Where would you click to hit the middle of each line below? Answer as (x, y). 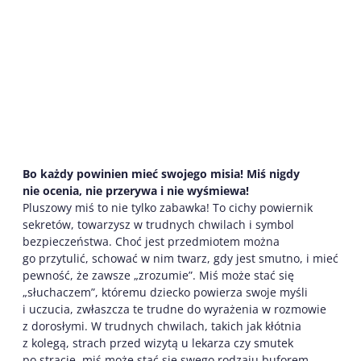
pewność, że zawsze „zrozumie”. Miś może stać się (158, 275)
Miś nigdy (273, 173)
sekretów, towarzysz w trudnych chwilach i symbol (158, 224)
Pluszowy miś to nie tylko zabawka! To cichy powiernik (168, 207)
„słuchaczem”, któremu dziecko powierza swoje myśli (165, 292)
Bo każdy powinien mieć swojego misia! (135, 173)
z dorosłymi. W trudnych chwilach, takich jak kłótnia (162, 326)
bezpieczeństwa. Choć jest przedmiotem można (151, 241)
